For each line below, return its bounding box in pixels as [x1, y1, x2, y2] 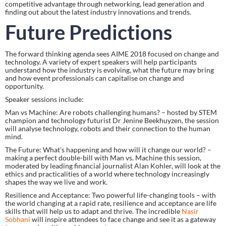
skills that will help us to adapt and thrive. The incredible [5, 206, 182, 215]
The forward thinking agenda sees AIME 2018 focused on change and [5, 49, 219, 58]
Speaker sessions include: [5, 94, 84, 103]
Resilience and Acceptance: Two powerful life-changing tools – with [5, 190, 216, 199]
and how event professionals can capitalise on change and [5, 73, 184, 82]
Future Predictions [5, 20, 172, 44]
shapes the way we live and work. [5, 177, 107, 186]
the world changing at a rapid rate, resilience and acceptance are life [5, 198, 216, 207]
